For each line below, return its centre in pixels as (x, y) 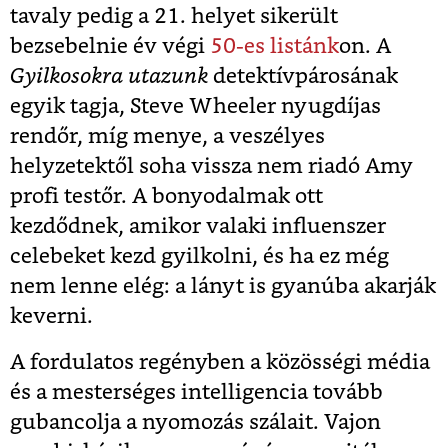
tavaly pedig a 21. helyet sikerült (174, 16)
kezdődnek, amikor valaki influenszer (198, 226)
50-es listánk (274, 46)
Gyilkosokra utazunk (109, 76)
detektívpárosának (303, 76)
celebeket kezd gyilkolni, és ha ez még (199, 256)
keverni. (51, 316)
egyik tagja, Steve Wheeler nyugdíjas (195, 106)
